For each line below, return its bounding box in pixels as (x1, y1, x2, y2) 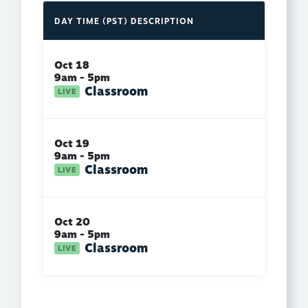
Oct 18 (54, 58, 89, 74)
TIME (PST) (76, 15, 128, 28)
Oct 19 (54, 136, 89, 153)
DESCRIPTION (131, 15, 194, 28)
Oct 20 (54, 214, 90, 231)
